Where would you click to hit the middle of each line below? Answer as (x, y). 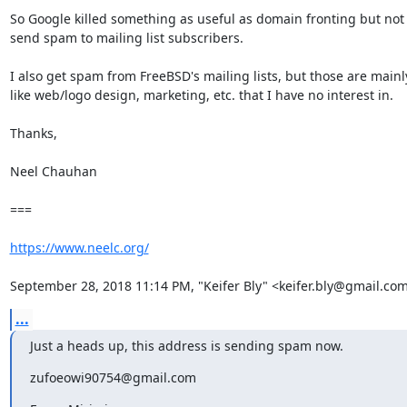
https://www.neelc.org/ (79, 247)
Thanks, (33, 133)
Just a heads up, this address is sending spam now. (186, 345)
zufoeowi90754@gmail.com (113, 377)
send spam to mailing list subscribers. (126, 37)
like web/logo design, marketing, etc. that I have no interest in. (201, 94)
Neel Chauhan (53, 171)
